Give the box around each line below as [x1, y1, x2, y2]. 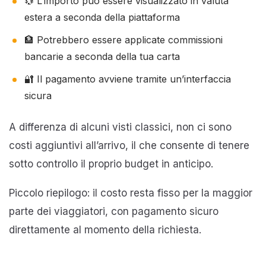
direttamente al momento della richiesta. [9, 223, 201, 236]
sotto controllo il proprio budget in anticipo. [9, 157, 213, 170]
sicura [24, 89, 52, 102]
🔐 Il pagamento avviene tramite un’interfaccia [24, 72, 231, 85]
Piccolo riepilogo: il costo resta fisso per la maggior [9, 186, 252, 199]
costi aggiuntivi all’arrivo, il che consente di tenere [9, 139, 249, 151]
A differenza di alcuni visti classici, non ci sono [9, 121, 232, 133]
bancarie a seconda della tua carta [24, 50, 180, 62]
